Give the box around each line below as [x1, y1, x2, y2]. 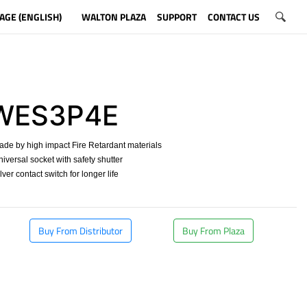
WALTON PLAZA [81, 9, 146, 24]
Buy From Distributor [38, 223, 123, 238]
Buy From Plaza [182, 223, 245, 238]
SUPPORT [156, 9, 197, 24]
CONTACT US [207, 9, 260, 24]
